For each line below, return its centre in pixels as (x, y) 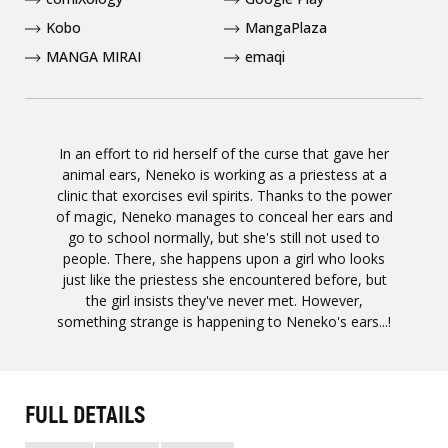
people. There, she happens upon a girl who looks (224, 258)
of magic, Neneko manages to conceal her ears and (224, 216)
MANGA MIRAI (93, 56)
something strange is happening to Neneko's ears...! (224, 321)
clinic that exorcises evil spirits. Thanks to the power (224, 195)
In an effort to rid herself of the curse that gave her (224, 153)
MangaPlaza (286, 27)
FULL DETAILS (85, 415)
